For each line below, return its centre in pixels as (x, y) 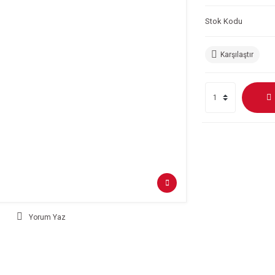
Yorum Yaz (48, 217)
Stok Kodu (224, 21)
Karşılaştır (237, 55)
